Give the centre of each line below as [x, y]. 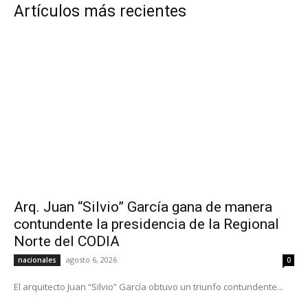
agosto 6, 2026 [91, 259]
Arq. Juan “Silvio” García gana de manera [143, 207]
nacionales [37, 260]
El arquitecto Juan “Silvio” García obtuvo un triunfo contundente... [148, 286]
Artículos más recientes [100, 11]
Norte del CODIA [67, 241]
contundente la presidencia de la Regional [146, 224]
